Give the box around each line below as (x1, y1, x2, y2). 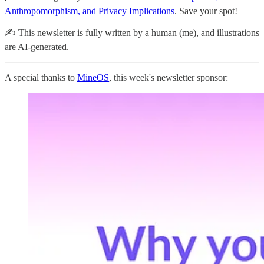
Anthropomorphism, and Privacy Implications (5, 5, 174, 16)
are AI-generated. (5, 41, 69, 52)
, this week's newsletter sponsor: (109, 72, 228, 82)
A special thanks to (5, 72, 77, 82)
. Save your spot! (174, 5, 237, 16)
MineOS (77, 72, 109, 82)
